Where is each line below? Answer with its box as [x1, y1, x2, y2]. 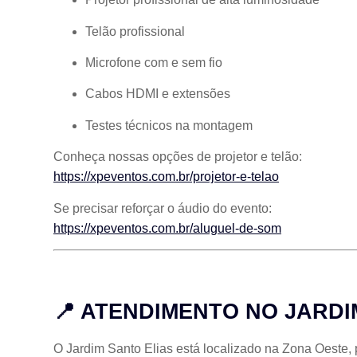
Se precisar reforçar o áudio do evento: [53, 201, 272, 215]
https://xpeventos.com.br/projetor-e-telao [53, 170, 279, 184]
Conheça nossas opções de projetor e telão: [53, 150, 302, 164]
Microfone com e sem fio [85, 56, 222, 69]
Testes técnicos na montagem [85, 118, 253, 132]
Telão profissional [85, 24, 185, 38]
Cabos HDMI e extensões [85, 87, 230, 101]
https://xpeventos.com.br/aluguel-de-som [53, 221, 281, 235]
